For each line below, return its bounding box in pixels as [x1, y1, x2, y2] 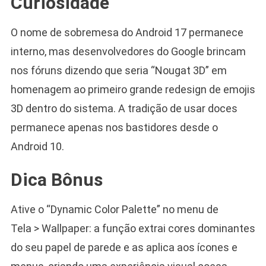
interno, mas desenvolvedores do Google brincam [10, 45, 246, 58]
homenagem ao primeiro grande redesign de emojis [10, 83, 255, 96]
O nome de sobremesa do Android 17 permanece [10, 26, 243, 39]
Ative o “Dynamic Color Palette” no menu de [10, 203, 218, 216]
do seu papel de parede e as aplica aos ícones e [10, 241, 237, 254]
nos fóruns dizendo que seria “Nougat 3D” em [10, 64, 227, 77]
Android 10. [10, 140, 64, 153]
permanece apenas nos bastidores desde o [10, 121, 218, 134]
